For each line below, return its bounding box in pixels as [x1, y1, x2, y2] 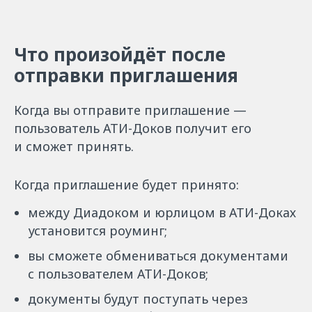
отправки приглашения [14, 63, 238, 88]
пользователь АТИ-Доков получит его [14, 120, 251, 136]
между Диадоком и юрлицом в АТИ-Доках [28, 204, 296, 221]
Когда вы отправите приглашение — [14, 102, 247, 118]
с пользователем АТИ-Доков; [28, 265, 208, 282]
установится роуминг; [28, 222, 167, 239]
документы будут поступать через [28, 290, 248, 307]
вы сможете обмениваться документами [28, 247, 288, 264]
